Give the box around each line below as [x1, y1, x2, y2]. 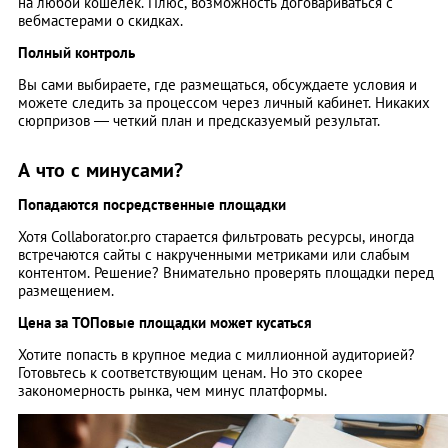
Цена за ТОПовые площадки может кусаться [18, 313, 312, 333]
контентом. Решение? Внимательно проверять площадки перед [18, 263, 434, 283]
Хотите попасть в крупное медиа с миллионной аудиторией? [18, 345, 415, 365]
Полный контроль [18, 43, 135, 63]
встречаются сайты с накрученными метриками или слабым [18, 245, 410, 265]
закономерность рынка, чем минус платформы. [18, 381, 327, 401]
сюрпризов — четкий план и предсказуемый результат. [18, 111, 380, 131]
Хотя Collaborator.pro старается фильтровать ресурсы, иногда [18, 227, 414, 247]
